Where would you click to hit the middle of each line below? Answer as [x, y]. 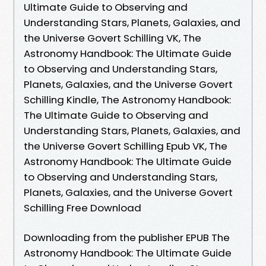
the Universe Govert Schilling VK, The [113, 38]
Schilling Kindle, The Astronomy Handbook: [127, 99]
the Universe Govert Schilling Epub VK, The [126, 146]
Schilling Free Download [83, 208]
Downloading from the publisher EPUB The [127, 237]
